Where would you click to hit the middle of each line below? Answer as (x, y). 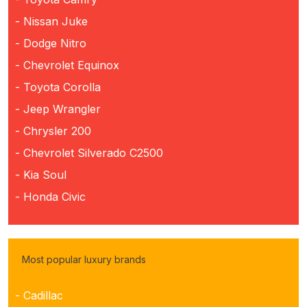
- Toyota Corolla (58, 87)
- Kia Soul (41, 174)
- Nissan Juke (51, 21)
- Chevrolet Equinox (67, 65)
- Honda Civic (50, 196)
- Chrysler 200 (53, 131)
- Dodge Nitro (51, 43)
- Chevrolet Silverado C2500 (89, 152)
